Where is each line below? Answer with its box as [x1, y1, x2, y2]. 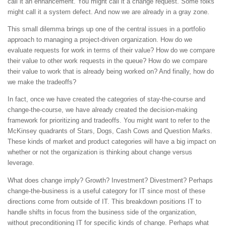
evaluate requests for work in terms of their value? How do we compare [8, 46, 215, 54]
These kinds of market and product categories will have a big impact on [8, 138, 216, 146]
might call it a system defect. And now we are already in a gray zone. [8, 8, 209, 16]
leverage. [8, 159, 34, 167]
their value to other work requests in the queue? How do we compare [8, 57, 207, 65]
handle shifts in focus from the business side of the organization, [8, 208, 197, 216]
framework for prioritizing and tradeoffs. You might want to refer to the [8, 117, 210, 125]
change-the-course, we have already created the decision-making [8, 106, 197, 114]
